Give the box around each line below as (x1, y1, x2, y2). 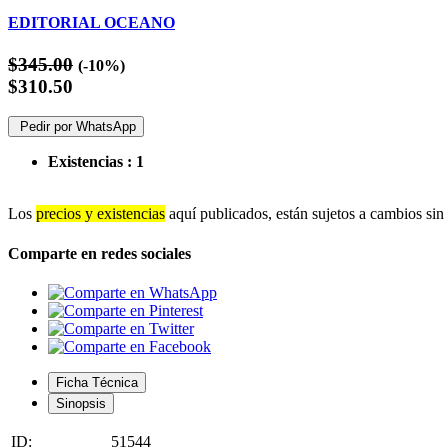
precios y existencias (36, 205, 165, 223)
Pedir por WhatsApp (16, 119, 136, 135)
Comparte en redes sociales (8, 244, 191, 262)
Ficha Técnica (56, 374, 138, 390)
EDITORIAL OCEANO (8, 14, 175, 32)
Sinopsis (56, 395, 106, 411)
